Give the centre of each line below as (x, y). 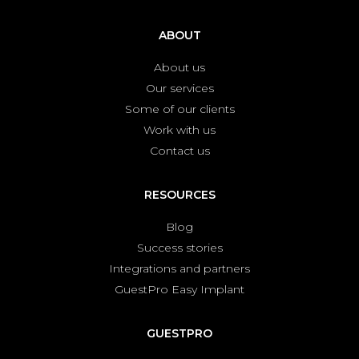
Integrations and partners (179, 268)
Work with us (179, 130)
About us (179, 67)
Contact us (179, 151)
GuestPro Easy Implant (179, 289)
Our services (179, 88)
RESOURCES (179, 195)
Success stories (179, 248)
